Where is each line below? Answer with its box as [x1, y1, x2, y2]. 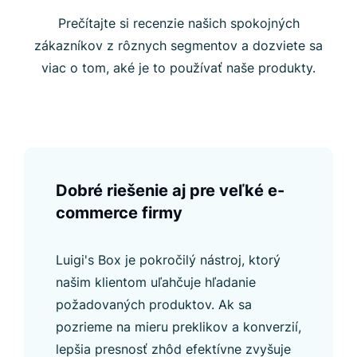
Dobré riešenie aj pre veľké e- [56, 180, 284, 200]
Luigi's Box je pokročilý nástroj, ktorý [56, 251, 280, 268]
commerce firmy [56, 202, 182, 222]
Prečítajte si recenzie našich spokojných [57, 14, 300, 31]
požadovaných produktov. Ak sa [56, 296, 252, 312]
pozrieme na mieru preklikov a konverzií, [56, 318, 301, 335]
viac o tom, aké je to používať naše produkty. [41, 59, 316, 76]
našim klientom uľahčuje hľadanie [56, 273, 256, 290]
